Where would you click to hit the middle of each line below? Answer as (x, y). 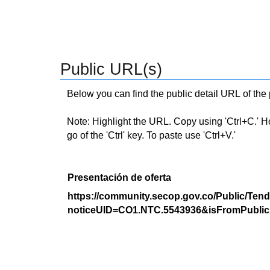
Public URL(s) (111, 69)
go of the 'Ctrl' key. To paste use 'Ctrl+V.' (151, 135)
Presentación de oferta (119, 177)
